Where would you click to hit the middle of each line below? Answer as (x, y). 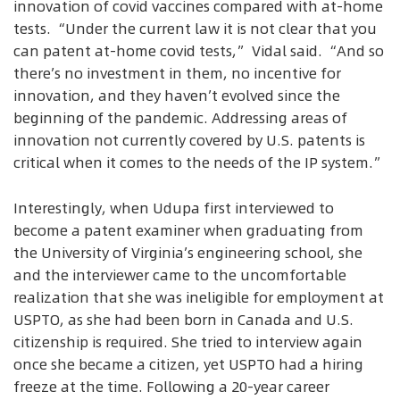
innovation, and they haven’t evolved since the (177, 96)
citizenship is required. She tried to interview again (188, 342)
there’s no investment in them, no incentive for (177, 74)
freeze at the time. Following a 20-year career (171, 386)
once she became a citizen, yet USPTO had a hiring (188, 364)
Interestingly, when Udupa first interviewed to (174, 208)
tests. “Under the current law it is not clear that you (195, 29)
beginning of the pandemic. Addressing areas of (180, 118)
